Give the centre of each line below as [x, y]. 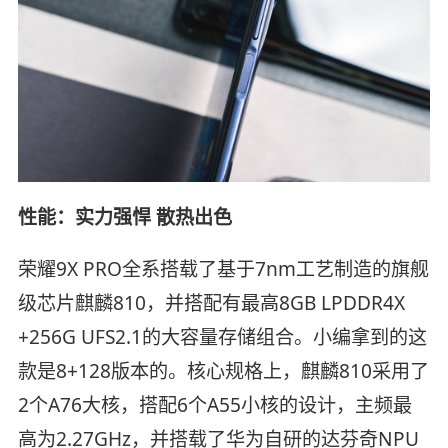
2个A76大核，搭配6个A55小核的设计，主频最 [214, 405]
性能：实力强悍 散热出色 [124, 217]
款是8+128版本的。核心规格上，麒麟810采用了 [223, 371]
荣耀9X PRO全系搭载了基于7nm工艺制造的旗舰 [223, 269]
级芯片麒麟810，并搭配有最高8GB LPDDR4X [211, 303]
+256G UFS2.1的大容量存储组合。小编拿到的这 [222, 337]
